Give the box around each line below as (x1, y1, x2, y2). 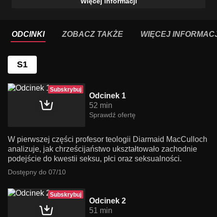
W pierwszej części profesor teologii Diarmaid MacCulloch (8, 135, 207, 144)
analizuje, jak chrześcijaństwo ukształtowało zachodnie (8, 145, 197, 154)
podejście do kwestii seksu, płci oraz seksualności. (8, 155, 182, 163)
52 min (89, 101, 112, 110)
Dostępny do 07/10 (8, 168, 66, 176)
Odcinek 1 (89, 92, 126, 100)
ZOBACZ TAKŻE (62, 30, 123, 39)
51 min (89, 206, 112, 215)
